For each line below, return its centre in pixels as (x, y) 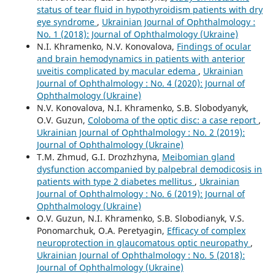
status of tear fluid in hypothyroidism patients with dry (149, 9)
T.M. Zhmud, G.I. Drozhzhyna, (99, 157)
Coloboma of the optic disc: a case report (173, 120)
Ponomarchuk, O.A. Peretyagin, (102, 230)
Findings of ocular (214, 46)
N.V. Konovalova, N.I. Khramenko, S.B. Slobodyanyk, (142, 107)
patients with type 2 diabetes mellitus (115, 181)
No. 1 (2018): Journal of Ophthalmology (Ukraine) (137, 34)
